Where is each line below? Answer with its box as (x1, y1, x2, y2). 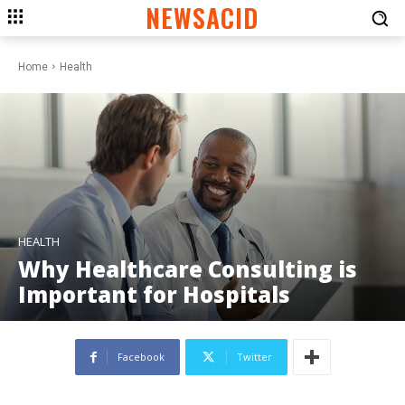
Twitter (236, 350, 272, 364)
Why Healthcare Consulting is (18, 254, 357, 285)
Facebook (117, 350, 165, 364)
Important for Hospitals (18, 279, 290, 310)
